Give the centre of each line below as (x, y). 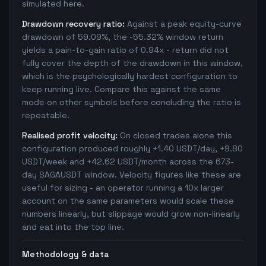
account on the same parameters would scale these (128, 201)
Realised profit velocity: (70, 135)
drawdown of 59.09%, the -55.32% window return (123, 37)
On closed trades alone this (176, 135)
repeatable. (46, 115)
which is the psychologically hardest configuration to (130, 76)
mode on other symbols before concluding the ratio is (132, 102)
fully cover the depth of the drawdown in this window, (132, 63)
